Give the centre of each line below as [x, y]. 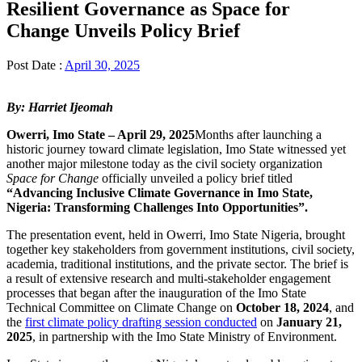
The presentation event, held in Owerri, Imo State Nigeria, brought [176, 235]
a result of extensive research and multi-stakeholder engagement [168, 279]
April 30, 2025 [102, 65]
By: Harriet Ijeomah [60, 107]
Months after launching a [258, 135]
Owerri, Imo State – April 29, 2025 [101, 135]
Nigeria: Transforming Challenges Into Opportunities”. [159, 208]
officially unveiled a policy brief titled [196, 179]
